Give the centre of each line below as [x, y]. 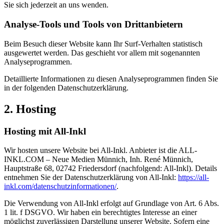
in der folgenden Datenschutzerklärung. [66, 87]
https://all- [193, 177]
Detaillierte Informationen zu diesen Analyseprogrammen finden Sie [111, 78]
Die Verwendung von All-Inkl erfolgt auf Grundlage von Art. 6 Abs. [111, 203]
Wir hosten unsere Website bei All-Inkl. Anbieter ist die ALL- [100, 150]
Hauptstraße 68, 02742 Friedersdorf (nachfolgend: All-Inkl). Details [110, 168]
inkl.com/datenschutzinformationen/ [60, 186]
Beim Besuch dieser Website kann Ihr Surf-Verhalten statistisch [103, 43]
